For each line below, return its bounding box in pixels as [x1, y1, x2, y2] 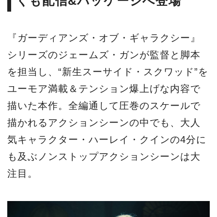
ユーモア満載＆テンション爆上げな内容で [7, 83, 201, 94]
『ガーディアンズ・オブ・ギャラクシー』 [7, 32, 201, 44]
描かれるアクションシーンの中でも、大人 [7, 117, 201, 128]
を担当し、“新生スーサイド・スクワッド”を [7, 66, 208, 77]
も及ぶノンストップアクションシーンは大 [7, 151, 201, 162]
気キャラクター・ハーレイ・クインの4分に [7, 134, 206, 145]
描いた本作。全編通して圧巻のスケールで [7, 100, 201, 111]
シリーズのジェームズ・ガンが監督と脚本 [7, 49, 201, 61]
